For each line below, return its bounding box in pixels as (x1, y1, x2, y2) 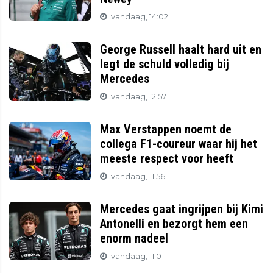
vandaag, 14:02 (111, 12, 169, 22)
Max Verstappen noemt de (100, 122, 232, 137)
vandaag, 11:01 (111, 252, 165, 261)
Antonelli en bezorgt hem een (100, 216, 249, 232)
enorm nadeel (100, 231, 169, 246)
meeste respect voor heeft (100, 151, 234, 166)
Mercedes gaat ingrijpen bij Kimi (100, 202, 264, 217)
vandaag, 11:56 (111, 172, 166, 182)
